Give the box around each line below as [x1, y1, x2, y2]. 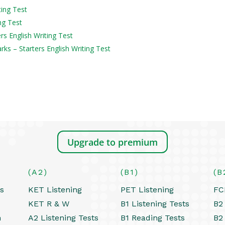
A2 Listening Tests [28, 212, 98, 222]
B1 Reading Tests [121, 212, 185, 222]
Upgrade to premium [67, 136, 158, 148]
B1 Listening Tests [121, 198, 190, 208]
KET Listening [28, 184, 82, 194]
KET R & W [28, 198, 69, 208]
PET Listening [121, 184, 174, 194]
